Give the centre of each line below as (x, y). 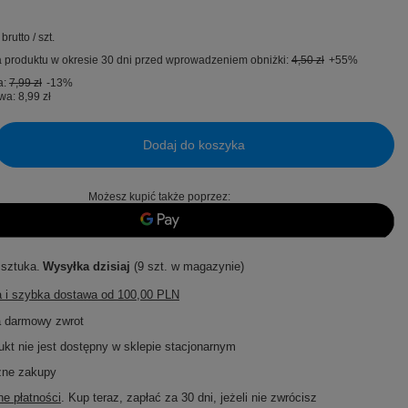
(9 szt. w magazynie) (187, 266)
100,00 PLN (148, 295)
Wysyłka (67, 266)
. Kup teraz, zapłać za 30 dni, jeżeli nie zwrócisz (189, 398)
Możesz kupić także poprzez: (160, 197)
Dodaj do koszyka (194, 145)
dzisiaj (111, 266)
